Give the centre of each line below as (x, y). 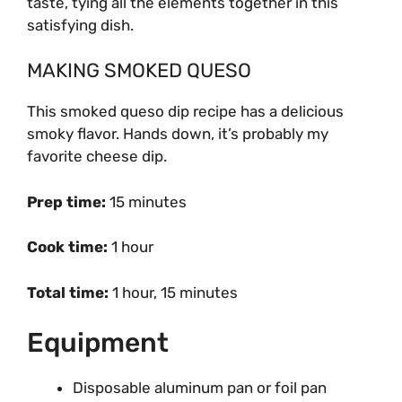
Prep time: (68, 201)
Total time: (70, 292)
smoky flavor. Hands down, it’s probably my (178, 134)
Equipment (98, 343)
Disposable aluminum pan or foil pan (200, 388)
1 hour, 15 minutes (175, 292)
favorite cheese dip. (97, 157)
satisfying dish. (80, 25)
